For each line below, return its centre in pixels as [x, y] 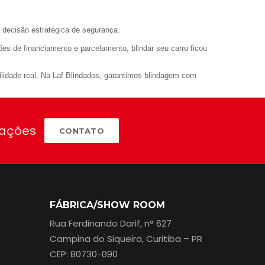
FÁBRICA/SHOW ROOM [107, 205]
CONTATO [82, 130]
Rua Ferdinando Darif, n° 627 [110, 223]
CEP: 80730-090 [83, 254]
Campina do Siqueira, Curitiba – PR [126, 238]
